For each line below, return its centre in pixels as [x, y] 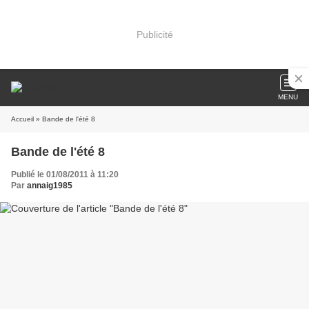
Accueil [22, 119]
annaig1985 [50, 186]
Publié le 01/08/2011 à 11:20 [65, 175]
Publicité [154, 34]
